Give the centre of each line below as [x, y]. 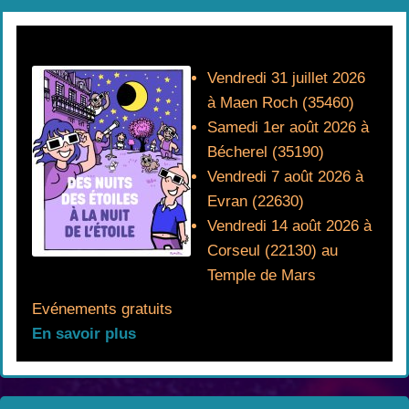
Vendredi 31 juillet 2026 [286, 78]
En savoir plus [84, 333]
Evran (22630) [256, 201]
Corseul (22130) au [273, 250]
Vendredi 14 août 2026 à [289, 225]
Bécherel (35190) [266, 152]
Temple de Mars [262, 275]
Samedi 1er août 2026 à [288, 127]
